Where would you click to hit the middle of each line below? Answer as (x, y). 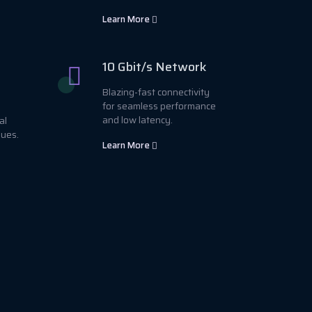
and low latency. (138, 120)
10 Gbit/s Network (154, 67)
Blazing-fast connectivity (156, 92)
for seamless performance (159, 106)
